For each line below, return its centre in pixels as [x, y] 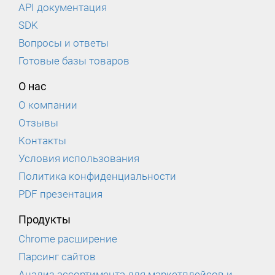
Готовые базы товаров [74, 60]
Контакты [42, 141]
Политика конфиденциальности [97, 176]
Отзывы [38, 123]
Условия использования [79, 159]
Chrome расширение [68, 239]
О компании [48, 105]
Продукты [45, 220]
